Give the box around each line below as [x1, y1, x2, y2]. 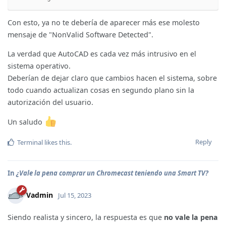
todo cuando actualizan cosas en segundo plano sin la [8, 85, 194, 95]
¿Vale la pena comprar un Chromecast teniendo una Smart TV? [16, 168, 208, 178]
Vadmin [26, 190, 53, 200]
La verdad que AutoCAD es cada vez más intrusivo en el [8, 49, 196, 59]
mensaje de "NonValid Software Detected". [8, 30, 153, 40]
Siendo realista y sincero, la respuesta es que [8, 212, 164, 222]
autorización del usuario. [8, 97, 93, 107]
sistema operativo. [8, 61, 71, 71]
